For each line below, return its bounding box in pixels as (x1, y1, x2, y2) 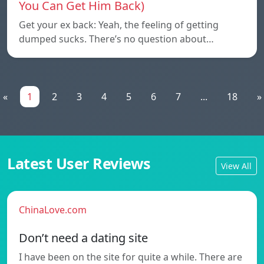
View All (221, 160, 252, 171)
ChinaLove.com (19, 203, 87, 217)
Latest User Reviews (7, 153, 151, 174)
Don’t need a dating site (19, 230, 148, 246)
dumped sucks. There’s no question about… (19, 32, 214, 46)
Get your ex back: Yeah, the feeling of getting (19, 18, 219, 32)
